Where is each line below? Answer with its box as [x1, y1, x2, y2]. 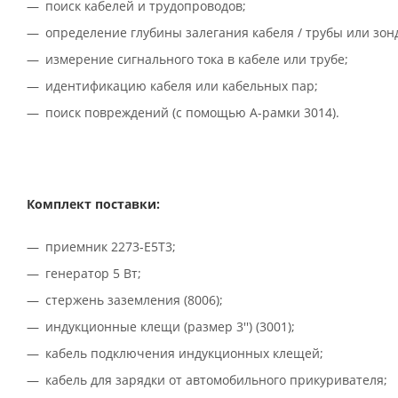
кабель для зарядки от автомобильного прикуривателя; [45, 370, 387, 388]
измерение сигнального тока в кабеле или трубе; [45, 50, 348, 68]
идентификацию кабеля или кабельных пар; [45, 76, 318, 94]
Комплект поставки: [27, 195, 160, 212]
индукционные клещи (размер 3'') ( [45, 317, 259, 335]
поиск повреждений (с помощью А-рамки [45, 103, 304, 121]
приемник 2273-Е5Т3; [45, 237, 176, 255]
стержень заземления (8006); [45, 291, 223, 308]
